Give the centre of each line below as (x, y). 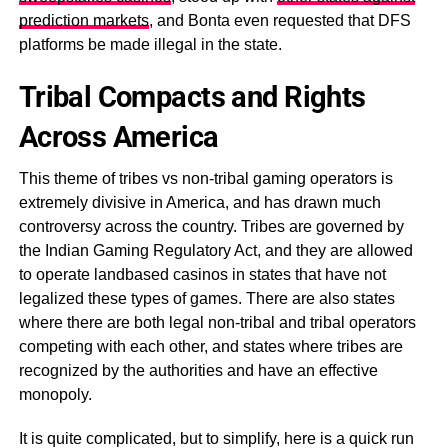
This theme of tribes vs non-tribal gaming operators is (205, 178)
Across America (118, 137)
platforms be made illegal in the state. (150, 44)
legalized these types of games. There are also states (206, 298)
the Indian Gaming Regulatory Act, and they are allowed (215, 250)
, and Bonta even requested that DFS (279, 20)
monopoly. (55, 394)
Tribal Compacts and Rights (192, 97)
